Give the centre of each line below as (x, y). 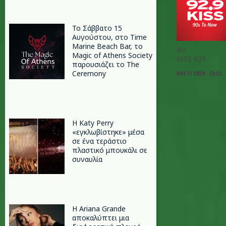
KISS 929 (191, 59)
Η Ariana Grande (99, 209)
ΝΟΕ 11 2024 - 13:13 (199, 73)
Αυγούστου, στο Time (109, 37)
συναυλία (87, 159)
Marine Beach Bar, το (107, 46)
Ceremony (89, 73)
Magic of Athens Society (112, 55)
